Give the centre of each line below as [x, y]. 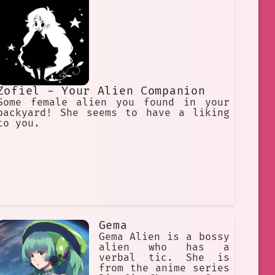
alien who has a [164, 248]
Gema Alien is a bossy [164, 237]
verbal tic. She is [164, 258]
